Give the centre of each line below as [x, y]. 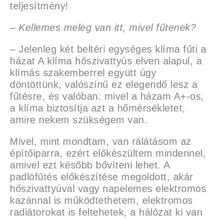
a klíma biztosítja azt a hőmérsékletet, [98, 108]
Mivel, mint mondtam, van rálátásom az [101, 141]
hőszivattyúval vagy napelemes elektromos [108, 189]
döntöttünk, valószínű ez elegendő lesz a [104, 84]
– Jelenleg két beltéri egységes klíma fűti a [108, 49]
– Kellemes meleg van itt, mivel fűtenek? [103, 27]
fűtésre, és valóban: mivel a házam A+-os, [107, 96]
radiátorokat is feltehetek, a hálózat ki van [106, 212]
